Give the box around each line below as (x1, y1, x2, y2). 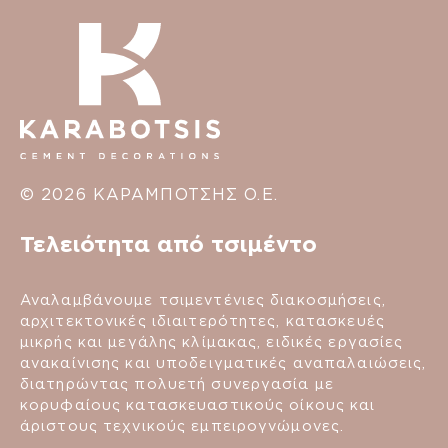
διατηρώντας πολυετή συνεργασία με (20, 375, 334, 393)
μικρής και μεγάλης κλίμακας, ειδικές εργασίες (20, 333, 404, 351)
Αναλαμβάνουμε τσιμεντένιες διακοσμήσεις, (20, 291, 386, 309)
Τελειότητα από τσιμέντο (20, 230, 317, 258)
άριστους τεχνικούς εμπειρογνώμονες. (20, 417, 345, 435)
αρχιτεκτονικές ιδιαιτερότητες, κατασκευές (20, 312, 385, 330)
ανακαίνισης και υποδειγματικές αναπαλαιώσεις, (20, 354, 427, 372)
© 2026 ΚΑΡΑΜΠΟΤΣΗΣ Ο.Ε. (20, 185, 278, 205)
